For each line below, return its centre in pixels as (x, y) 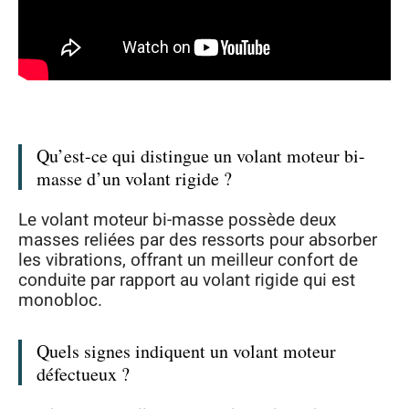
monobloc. (60, 301)
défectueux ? (83, 374)
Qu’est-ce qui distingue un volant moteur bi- (201, 155)
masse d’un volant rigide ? (134, 178)
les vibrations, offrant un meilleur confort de (188, 261)
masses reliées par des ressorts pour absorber (198, 241)
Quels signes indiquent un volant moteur (186, 351)
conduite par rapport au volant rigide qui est (187, 281)
